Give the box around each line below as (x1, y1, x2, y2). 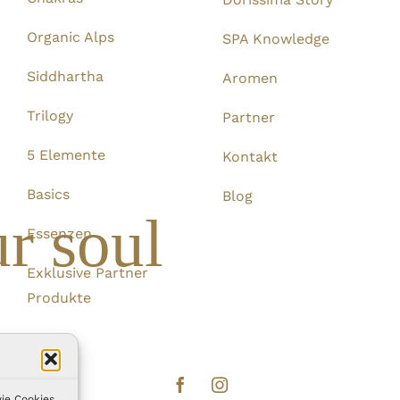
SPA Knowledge (222, 29, 330, 47)
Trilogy (27, 106, 74, 124)
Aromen (222, 69, 279, 87)
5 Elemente (27, 146, 106, 163)
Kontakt (222, 147, 279, 165)
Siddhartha (27, 67, 104, 85)
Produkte (27, 288, 92, 306)
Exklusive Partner (27, 263, 149, 281)
